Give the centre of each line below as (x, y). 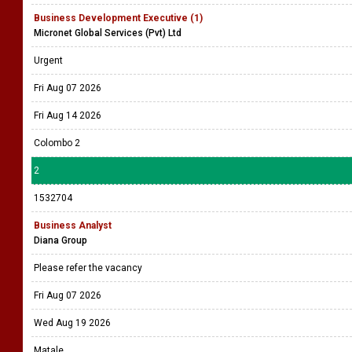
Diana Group (60, 240)
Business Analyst (73, 225)
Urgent (51, 60)
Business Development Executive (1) (118, 18)
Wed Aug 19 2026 (72, 323)
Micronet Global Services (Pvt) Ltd (108, 33)
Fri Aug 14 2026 (68, 115)
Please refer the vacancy (89, 268)
